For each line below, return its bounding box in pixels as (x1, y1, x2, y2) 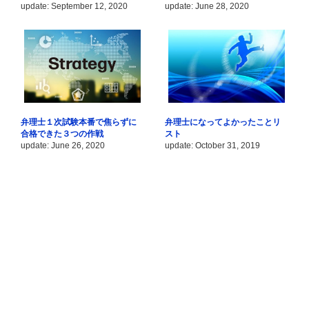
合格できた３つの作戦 (21, 128, 103, 139)
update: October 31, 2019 (165, 140, 262, 150)
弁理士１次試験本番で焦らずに (21, 117, 137, 127)
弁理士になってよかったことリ (165, 117, 281, 127)
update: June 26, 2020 (21, 140, 107, 150)
